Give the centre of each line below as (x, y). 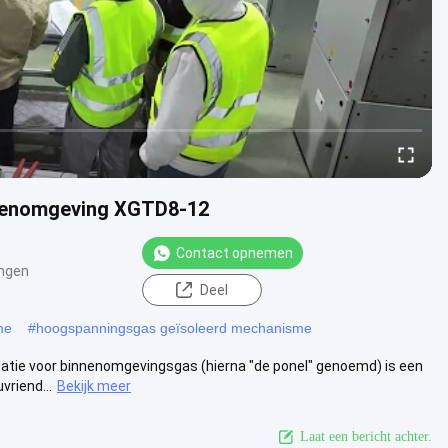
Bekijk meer (94, 385)
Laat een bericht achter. (366, 436)
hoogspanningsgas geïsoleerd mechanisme (174, 327)
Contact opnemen (234, 252)
